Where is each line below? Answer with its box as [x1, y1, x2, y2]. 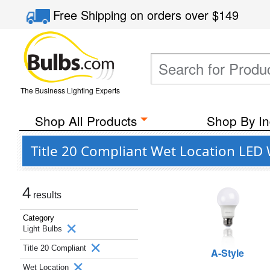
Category [23, 213, 54, 222]
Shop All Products [34, 111, 137, 130]
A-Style [211, 246, 245, 260]
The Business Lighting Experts [20, 85, 120, 95]
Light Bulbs [23, 224, 64, 233]
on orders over [130, 6, 213, 24]
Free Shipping [53, 6, 131, 24]
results [31, 190, 61, 200]
